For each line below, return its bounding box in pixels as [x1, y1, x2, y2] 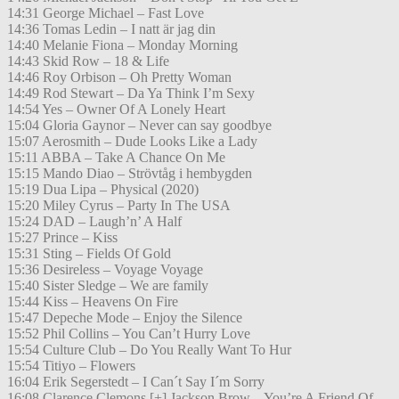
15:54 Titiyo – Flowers [7, 358, 135, 374]
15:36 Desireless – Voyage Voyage [7, 262, 203, 278]
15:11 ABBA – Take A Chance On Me [7, 150, 225, 166]
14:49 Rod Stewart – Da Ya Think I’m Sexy [7, 85, 255, 102]
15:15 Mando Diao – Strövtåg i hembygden [7, 166, 252, 182]
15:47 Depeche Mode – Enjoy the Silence [7, 310, 242, 326]
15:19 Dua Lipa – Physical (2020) [7, 182, 199, 198]
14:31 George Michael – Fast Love [7, 5, 204, 21]
